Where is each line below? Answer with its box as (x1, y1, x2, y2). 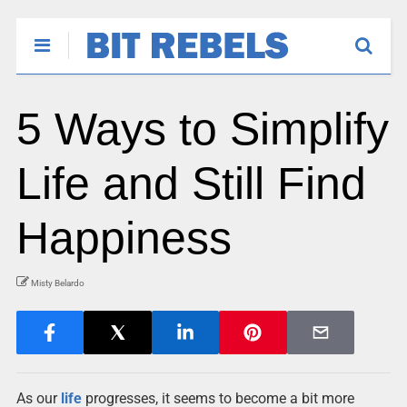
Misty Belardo (30, 278, 84, 288)
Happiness (15, 213, 232, 263)
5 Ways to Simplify (15, 104, 389, 154)
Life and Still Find (15, 158, 366, 209)
